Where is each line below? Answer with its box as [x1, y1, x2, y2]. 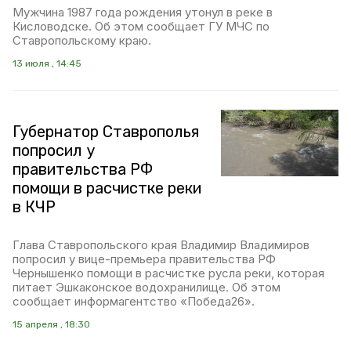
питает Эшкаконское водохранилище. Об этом [13, 280, 280, 295]
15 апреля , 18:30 [13, 319, 90, 331]
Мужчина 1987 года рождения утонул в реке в [13, 5, 273, 20]
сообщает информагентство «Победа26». [13, 294, 255, 309]
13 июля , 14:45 [13, 58, 81, 70]
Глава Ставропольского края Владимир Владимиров [13, 237, 309, 253]
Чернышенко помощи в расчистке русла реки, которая [13, 266, 324, 281]
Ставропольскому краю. [13, 33, 151, 49]
